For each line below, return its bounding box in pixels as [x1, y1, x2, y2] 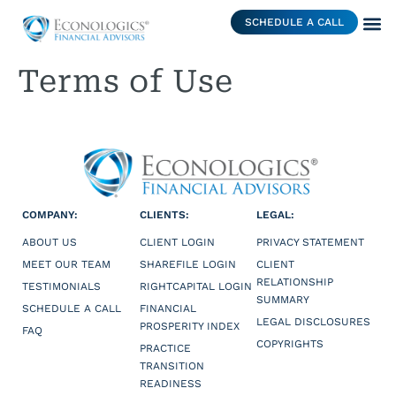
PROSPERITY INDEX [139, 319, 240, 332]
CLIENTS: [139, 209, 189, 222]
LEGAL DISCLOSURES [256, 315, 371, 328]
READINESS [139, 377, 202, 390]
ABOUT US [22, 235, 77, 248]
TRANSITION [139, 359, 204, 372]
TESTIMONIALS [22, 279, 101, 293]
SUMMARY [256, 293, 310, 306]
